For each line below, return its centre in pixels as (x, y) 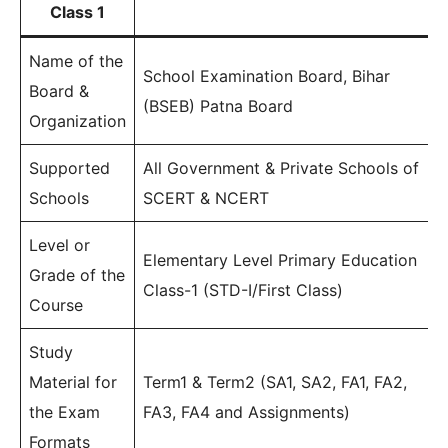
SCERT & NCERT (206, 198)
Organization (77, 121)
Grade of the (77, 275)
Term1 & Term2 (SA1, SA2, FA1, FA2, (275, 382)
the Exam (64, 412)
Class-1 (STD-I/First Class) (243, 290)
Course (56, 305)
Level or (59, 245)
